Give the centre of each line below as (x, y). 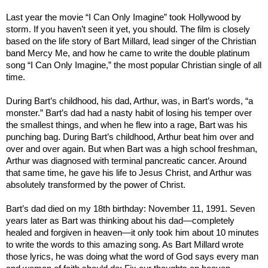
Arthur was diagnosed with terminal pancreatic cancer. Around (126, 161)
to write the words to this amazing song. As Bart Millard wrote (125, 245)
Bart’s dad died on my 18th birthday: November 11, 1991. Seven (130, 209)
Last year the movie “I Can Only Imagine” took (97, 18)
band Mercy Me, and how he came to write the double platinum (128, 54)
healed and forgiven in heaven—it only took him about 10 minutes (133, 233)
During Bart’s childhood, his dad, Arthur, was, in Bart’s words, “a (130, 101)
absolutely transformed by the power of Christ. (96, 185)
